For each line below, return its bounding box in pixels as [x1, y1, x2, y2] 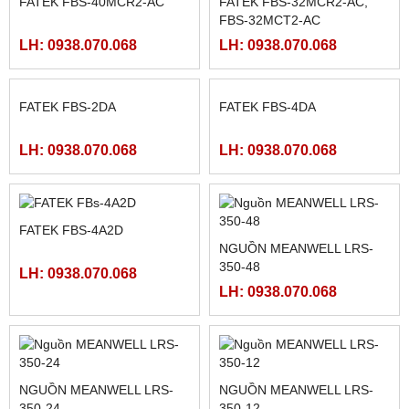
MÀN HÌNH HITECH [19, 231, 133, 246]
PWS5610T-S [19, 249, 97, 265]
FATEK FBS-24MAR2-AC [219, 231, 363, 246]
